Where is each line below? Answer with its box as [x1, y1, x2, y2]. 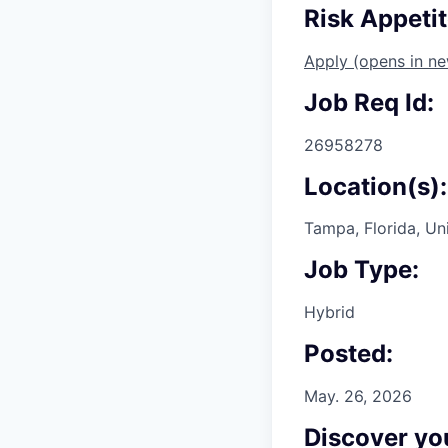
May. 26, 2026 [304, 386, 412, 407]
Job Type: [304, 255, 419, 285]
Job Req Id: [304, 87, 434, 117]
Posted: [304, 339, 393, 369]
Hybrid [304, 302, 355, 323]
